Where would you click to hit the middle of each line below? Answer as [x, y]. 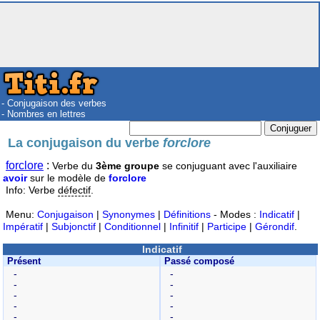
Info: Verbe [32, 190]
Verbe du [74, 165]
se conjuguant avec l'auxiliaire [228, 165]
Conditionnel [132, 226]
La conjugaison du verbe [86, 143]
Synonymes [129, 214]
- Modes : [235, 214]
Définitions [187, 214]
